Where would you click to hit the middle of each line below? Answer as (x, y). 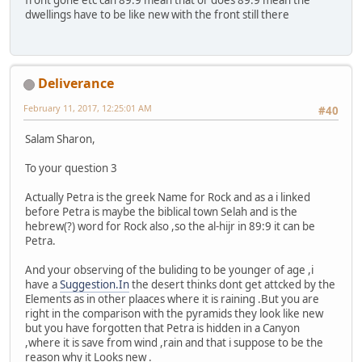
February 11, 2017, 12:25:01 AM (88, 108)
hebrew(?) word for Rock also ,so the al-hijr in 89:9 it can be (170, 226)
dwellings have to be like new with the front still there (157, 15)
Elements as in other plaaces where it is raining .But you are (172, 299)
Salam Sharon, (60, 139)
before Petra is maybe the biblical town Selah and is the (161, 211)
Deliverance (76, 84)
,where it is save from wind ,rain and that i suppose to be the (174, 342)
